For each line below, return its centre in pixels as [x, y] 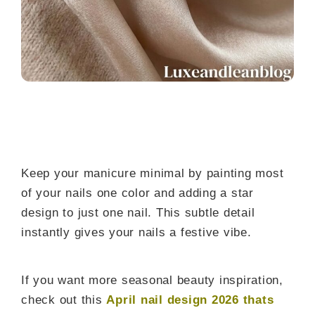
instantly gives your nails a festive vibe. [136, 233]
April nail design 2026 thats [190, 300]
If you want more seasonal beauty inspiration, [152, 281]
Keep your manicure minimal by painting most [153, 174]
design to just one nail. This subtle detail [138, 213]
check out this [64, 300]
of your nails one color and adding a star [137, 193]
